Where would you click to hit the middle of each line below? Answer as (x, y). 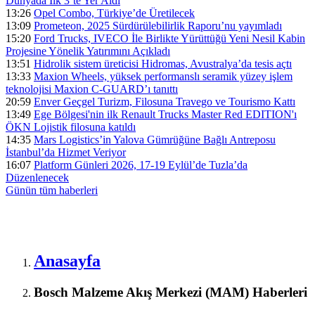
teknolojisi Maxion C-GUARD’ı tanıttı (92, 89)
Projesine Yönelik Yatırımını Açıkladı (88, 51)
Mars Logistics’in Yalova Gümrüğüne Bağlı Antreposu (155, 140)
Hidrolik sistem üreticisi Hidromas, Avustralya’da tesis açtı (163, 64)
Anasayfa (67, 261)
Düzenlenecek (37, 178)
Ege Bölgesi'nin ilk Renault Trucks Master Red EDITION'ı (165, 114)
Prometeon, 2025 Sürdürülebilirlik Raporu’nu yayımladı (158, 26)
